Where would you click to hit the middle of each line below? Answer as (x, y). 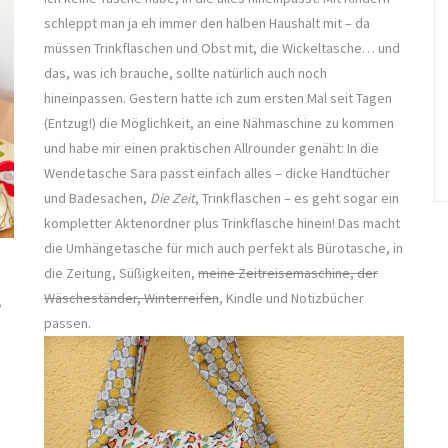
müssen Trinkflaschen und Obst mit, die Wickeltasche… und (222, 47)
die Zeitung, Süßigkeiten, (121, 272)
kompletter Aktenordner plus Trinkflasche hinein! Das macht (222, 222)
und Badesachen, (97, 197)
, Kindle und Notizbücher (291, 297)
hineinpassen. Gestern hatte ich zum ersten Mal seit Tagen (218, 97)
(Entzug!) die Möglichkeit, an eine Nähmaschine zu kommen (219, 122)
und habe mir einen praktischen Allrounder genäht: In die (211, 147)
